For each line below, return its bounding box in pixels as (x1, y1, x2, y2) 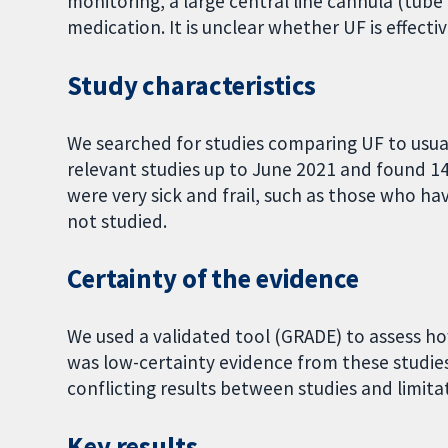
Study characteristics (67, 68, 317, 102)
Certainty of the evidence (67, 262, 359, 296)
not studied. (67, 208, 168, 233)
